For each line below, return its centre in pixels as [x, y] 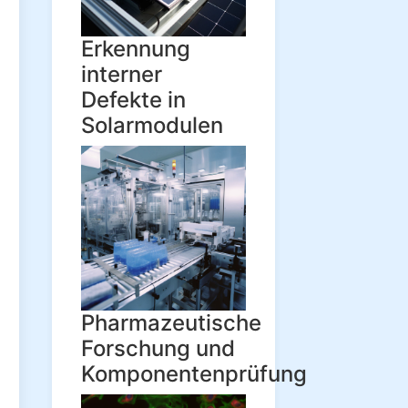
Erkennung [136, 49]
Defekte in [133, 100]
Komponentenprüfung [194, 374]
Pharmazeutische [171, 323]
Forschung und [158, 348]
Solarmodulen [152, 125]
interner [122, 74]
